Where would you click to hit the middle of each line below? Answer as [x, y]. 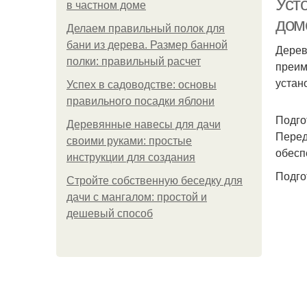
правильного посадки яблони [140, 101]
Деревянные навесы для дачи [144, 124]
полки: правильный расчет [134, 61]
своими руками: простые [129, 141]
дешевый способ [110, 213]
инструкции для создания [131, 157]
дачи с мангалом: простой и [137, 197]
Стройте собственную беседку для [155, 181]
